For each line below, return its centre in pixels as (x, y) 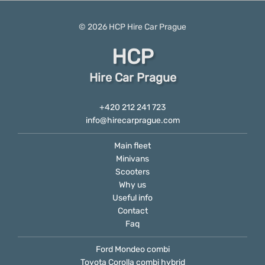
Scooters (132, 172)
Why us (132, 185)
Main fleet (132, 146)
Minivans (132, 159)
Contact (132, 211)
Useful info (132, 198)
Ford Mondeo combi (132, 249)
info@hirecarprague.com (132, 120)
